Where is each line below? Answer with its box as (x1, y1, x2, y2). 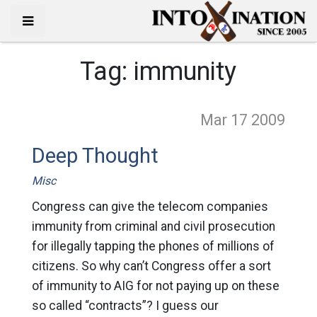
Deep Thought (31, 144, 158, 168)
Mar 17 (200, 111, 252, 129)
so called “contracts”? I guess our (31, 299, 219, 313)
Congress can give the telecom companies (31, 200, 268, 214)
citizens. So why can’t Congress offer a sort (31, 259, 271, 273)
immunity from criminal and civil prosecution (31, 219, 275, 234)
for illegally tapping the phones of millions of (31, 239, 275, 253)
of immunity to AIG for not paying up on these (31, 279, 279, 293)
